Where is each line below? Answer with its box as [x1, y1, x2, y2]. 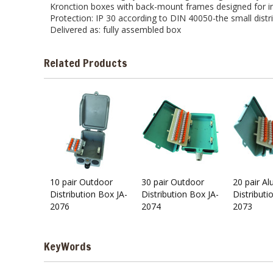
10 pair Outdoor [50, 176, 113, 188]
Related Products [44, 55, 127, 71]
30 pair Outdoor [141, 176, 204, 188]
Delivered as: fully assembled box [50, 24, 181, 35]
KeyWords [44, 238, 91, 254]
